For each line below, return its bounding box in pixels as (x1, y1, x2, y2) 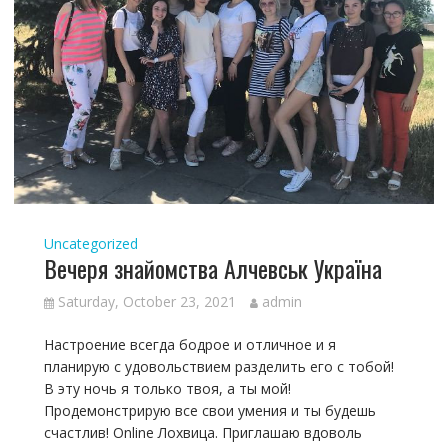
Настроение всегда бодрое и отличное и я (43, 335, 336, 355)
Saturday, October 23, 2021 (57, 292, 236, 312)
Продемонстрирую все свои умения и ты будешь (43, 401, 376, 421)
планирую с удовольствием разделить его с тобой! (43, 357, 394, 377)
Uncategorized (43, 234, 138, 254)
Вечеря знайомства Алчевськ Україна (43, 250, 382, 287)
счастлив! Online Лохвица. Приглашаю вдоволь (43, 423, 362, 443)
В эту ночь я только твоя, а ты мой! (43, 379, 291, 399)
